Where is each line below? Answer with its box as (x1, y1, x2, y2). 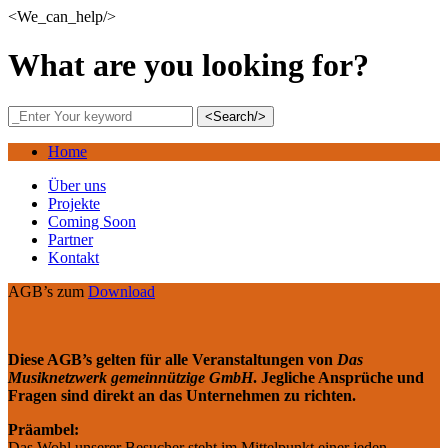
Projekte (48, 194, 100, 212)
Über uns (48, 176, 106, 194)
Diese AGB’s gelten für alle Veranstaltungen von (8, 350, 337, 368)
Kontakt (48, 248, 99, 266)
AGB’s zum (8, 282, 88, 300)
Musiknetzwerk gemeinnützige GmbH (8, 368, 253, 386)
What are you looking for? (8, 47, 369, 84)
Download (88, 282, 155, 300)
